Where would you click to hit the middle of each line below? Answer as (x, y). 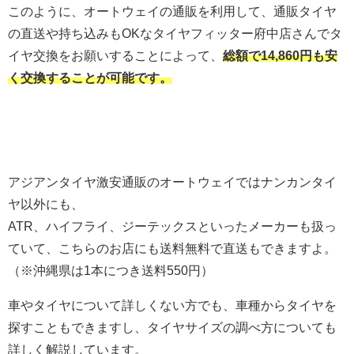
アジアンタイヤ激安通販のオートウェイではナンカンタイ (172, 181)
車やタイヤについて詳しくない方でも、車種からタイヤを (172, 305)
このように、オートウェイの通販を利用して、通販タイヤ (172, 11)
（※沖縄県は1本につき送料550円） (111, 270)
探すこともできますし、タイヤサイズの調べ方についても (172, 327)
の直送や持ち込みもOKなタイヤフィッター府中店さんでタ (175, 33)
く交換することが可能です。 (90, 77)
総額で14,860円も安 (280, 55)
